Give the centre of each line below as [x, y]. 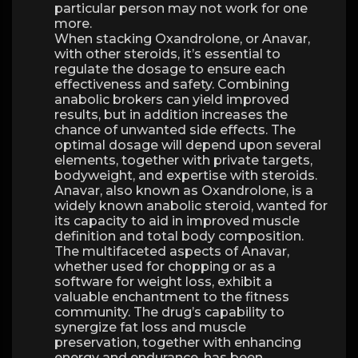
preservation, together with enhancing [178, 342]
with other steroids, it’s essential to [167, 54]
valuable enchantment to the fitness [172, 297]
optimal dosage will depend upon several [188, 145]
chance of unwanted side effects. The [175, 130]
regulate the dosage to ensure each [170, 69]
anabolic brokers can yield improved [172, 99]
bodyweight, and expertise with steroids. [186, 175]
